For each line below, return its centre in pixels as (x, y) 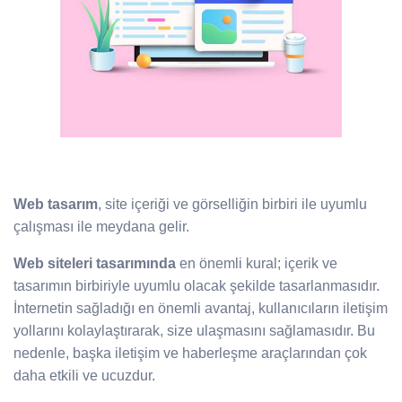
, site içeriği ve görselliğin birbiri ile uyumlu (232, 204)
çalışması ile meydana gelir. (101, 227)
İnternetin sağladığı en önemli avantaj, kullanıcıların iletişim (201, 308)
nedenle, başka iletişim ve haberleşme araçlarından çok (190, 353)
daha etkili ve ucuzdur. (84, 376)
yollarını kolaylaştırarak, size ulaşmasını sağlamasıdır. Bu (194, 331)
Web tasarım (56, 204)
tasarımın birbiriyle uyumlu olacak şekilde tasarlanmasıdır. (197, 286)
